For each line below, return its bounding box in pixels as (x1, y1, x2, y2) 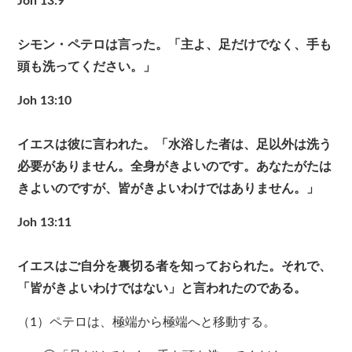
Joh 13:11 (17, 216, 72, 229)
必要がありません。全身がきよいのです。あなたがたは (17, 160, 332, 174)
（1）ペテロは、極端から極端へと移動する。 (17, 316, 277, 329)
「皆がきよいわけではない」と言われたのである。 (17, 282, 307, 295)
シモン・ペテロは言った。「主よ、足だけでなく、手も (17, 38, 332, 52)
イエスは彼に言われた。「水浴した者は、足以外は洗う (17, 138, 332, 152)
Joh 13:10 (17, 94, 72, 108)
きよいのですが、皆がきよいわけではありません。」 (17, 182, 320, 196)
